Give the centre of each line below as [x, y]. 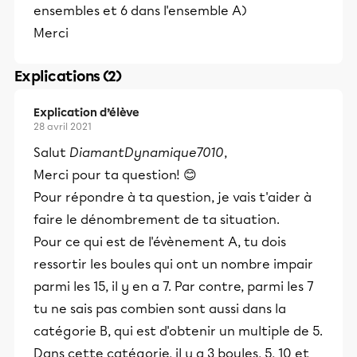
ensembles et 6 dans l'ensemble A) [140, 11]
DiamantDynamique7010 [147, 153]
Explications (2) [68, 76]
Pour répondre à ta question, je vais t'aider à [173, 197]
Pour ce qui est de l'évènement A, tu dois [160, 242]
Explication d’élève [86, 113]
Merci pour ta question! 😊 [115, 175]
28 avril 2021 [63, 127]
